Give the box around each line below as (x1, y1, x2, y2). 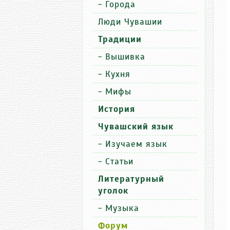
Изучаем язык (105, 139, 167, 149)
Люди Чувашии (98, 16, 162, 27)
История (98, 104, 135, 114)
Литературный (98, 174, 164, 184)
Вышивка (105, 51, 145, 62)
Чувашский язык (98, 121, 174, 132)
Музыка (105, 203, 139, 214)
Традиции (98, 34, 142, 45)
